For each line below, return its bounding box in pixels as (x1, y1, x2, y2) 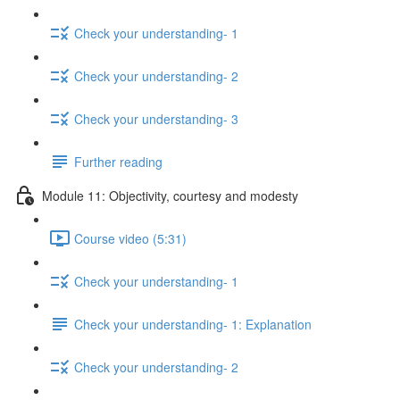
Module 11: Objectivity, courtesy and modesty (42, 186, 298, 204)
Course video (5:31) (74, 229, 187, 247)
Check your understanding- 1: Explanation (74, 314, 312, 333)
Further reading (74, 152, 162, 171)
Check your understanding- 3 (74, 109, 238, 128)
